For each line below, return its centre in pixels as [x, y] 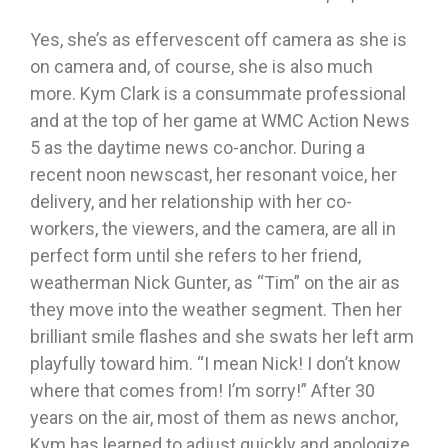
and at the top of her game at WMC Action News [220, 121]
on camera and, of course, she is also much [201, 67]
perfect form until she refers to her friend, [195, 256]
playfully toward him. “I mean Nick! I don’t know [215, 364]
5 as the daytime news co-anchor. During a [197, 148]
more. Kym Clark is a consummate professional [218, 94]
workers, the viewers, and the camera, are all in [213, 229]
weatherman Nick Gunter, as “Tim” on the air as [215, 283]
